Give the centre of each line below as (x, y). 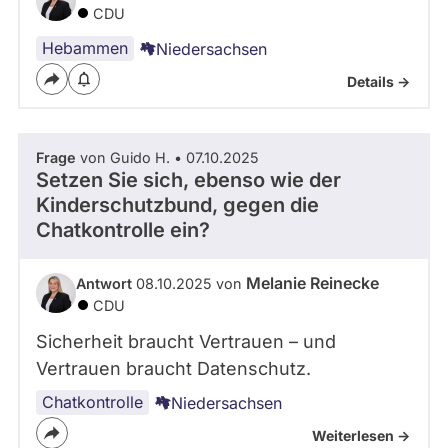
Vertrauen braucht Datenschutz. (173, 368)
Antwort (104, 283)
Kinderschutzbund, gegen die (177, 204)
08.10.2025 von (189, 283)
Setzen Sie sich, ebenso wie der (188, 179)
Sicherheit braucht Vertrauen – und (186, 341)
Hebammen (85, 47)
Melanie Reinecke (312, 282)
